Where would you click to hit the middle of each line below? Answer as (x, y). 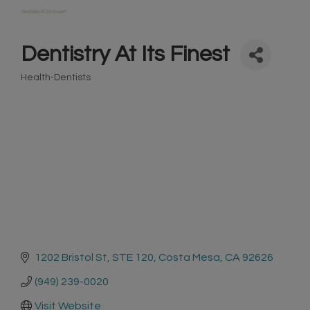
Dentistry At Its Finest (125, 54)
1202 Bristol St (71, 257)
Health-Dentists (56, 77)
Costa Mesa (189, 257)
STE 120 (133, 257)
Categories (46, 87)
